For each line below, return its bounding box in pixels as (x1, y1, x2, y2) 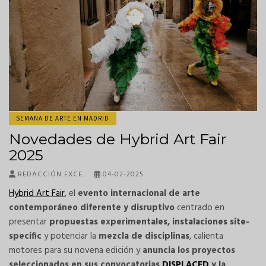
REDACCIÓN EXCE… (15, 169, 88, 181)
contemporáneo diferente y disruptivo (9, 201, 175, 216)
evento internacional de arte (78, 186, 200, 201)
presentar (9, 215, 49, 230)
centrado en (175, 201, 224, 216)
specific (9, 229, 42, 244)
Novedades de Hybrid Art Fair (9, 130, 226, 148)
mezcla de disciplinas (96, 229, 189, 244)
